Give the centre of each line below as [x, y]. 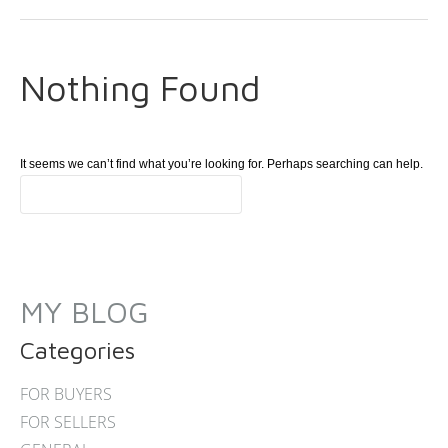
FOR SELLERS [68, 422]
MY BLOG [84, 311]
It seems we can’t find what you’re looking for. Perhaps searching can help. [221, 164]
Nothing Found [140, 87]
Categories [77, 350]
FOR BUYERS [66, 394]
